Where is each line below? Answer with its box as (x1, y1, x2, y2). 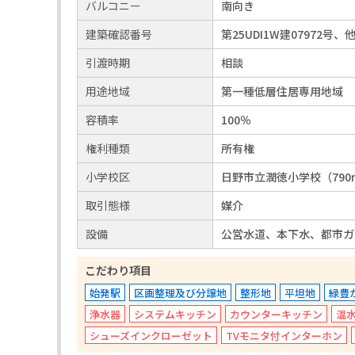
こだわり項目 (85, 261, 151, 278)
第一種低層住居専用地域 (221, 82, 343, 99)
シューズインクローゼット (90, 327, 212, 343)
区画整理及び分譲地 (134, 284, 227, 300)
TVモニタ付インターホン (226, 327, 342, 343)
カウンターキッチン (230, 306, 323, 322)
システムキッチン (134, 306, 216, 322)
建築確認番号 (86, 25, 152, 42)
